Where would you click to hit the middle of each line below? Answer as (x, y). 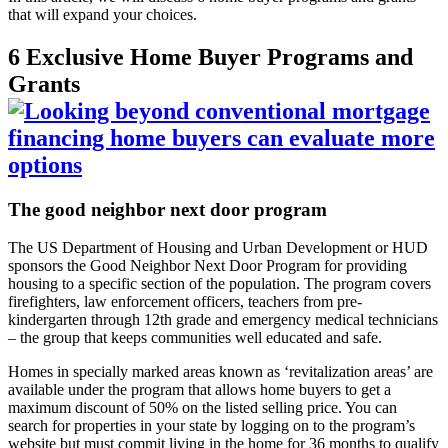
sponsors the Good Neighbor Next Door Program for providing (207, 266)
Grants (44, 83)
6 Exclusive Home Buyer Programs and (210, 56)
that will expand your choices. (102, 14)
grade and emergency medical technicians (305, 320)
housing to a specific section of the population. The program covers (219, 284)
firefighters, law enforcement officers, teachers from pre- (185, 302)
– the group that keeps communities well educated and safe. (195, 338)
